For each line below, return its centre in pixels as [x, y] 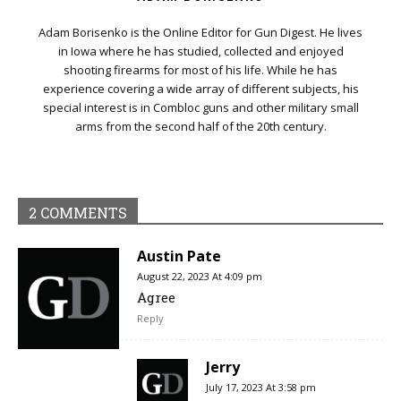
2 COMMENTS [78, 212]
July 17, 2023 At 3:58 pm [260, 387]
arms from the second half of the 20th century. [200, 126]
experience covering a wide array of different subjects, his [200, 88]
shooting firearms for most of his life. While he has [200, 69]
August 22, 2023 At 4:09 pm [200, 276]
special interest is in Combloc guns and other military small [200, 107]
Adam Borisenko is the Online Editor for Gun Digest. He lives [200, 32]
